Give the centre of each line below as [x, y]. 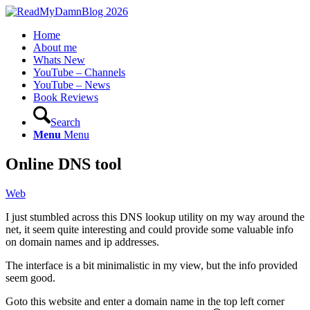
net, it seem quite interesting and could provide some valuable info [149, 229]
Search [65, 122]
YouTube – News [72, 85]
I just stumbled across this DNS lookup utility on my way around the [155, 217]
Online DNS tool [64, 164]
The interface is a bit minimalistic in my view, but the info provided [152, 265]
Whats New [59, 60]
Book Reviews [66, 97]
